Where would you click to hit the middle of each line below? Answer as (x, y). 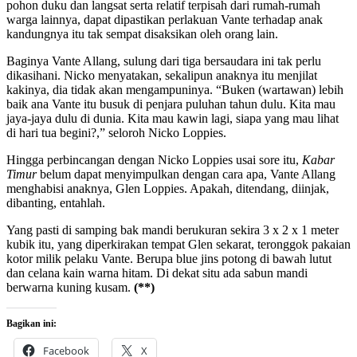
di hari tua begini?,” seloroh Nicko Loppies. (116, 133)
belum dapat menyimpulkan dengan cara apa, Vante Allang (186, 175)
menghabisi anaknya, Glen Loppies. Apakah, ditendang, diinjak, (168, 189)
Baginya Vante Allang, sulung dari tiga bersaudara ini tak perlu (164, 61)
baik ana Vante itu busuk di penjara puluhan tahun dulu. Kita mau (171, 104)
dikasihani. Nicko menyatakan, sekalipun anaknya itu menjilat (162, 76)
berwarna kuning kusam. (70, 288)
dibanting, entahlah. (56, 203)
